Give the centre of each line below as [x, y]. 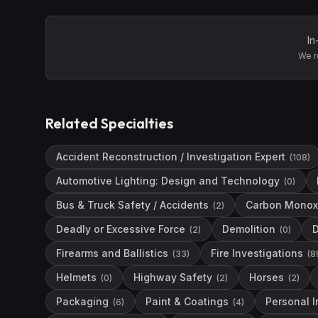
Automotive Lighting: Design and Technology [168, 181]
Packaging [82, 301]
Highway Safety [173, 277]
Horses [267, 277]
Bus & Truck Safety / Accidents [132, 205]
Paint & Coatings [187, 301]
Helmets [76, 277]
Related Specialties [109, 123]
